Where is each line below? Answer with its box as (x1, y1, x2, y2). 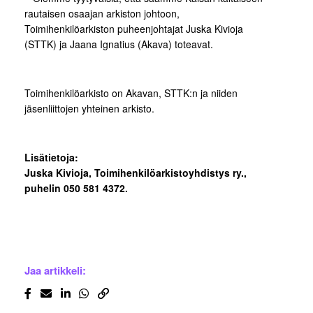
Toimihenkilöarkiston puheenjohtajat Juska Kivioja (24, 22, 243, 36)
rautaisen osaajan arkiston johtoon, (24, 6, 180, 21)
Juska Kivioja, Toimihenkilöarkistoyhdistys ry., (24, 166, 247, 180)
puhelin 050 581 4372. (24, 181, 128, 196)
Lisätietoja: (24, 150, 78, 165)
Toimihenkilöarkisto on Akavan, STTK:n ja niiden (24, 86, 238, 101)
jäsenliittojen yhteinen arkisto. (24, 101, 154, 116)
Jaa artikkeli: (24, 263, 86, 279)
